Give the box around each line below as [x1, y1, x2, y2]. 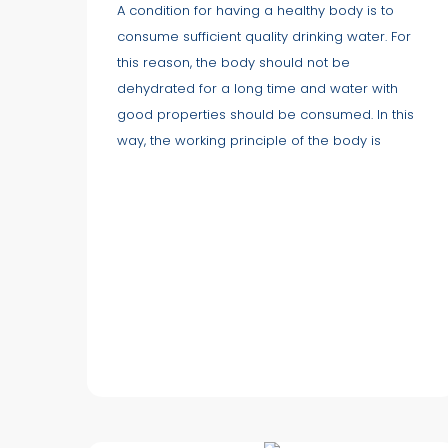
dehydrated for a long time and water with [117, 78, 398, 98]
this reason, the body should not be [117, 52, 350, 72]
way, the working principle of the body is [117, 130, 381, 150]
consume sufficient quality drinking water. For [117, 26, 411, 46]
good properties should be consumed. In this [117, 104, 414, 124]
